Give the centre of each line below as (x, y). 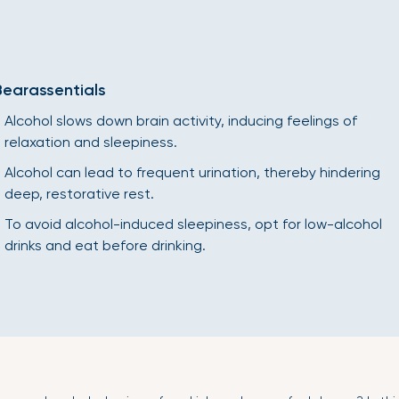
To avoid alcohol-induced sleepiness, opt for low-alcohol (193, 224)
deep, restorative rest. (79, 194)
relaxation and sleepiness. (90, 142)
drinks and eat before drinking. (105, 245)
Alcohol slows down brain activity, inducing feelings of (180, 121)
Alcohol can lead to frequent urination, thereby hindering (192, 172)
